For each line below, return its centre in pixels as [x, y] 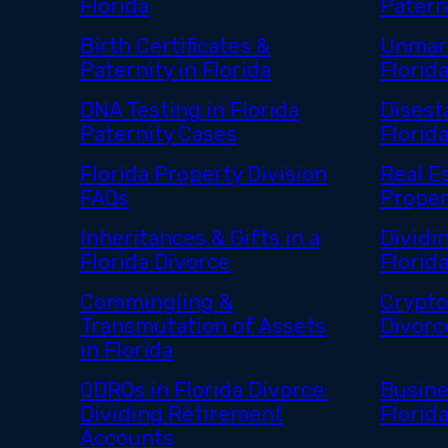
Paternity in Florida [175, 70]
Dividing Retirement [181, 414]
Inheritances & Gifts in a [199, 238]
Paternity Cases [158, 134]
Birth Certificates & [174, 46]
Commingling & [156, 302]
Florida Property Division [203, 174]
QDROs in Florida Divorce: [203, 390]
